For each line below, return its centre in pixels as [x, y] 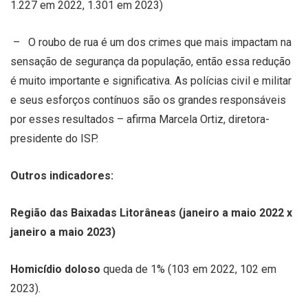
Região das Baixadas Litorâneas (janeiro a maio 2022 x [151, 212]
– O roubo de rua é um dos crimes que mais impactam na [151, 42]
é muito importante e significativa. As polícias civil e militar [151, 80]
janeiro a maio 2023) [63, 232]
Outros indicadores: [62, 175]
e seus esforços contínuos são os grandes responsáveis [148, 100]
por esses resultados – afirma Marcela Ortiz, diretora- [140, 119]
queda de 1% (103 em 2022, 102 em [190, 269]
